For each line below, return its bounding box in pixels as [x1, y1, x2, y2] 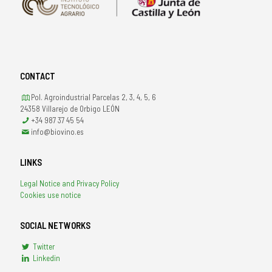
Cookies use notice [20, 190, 81, 200]
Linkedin [31, 253, 61, 263]
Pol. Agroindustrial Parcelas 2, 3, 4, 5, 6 [31, 92, 157, 103]
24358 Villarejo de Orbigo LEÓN [20, 104, 120, 114]
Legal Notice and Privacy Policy [20, 178, 119, 189]
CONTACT [20, 70, 55, 82]
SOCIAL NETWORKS [20, 220, 90, 231]
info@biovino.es [31, 127, 84, 137]
